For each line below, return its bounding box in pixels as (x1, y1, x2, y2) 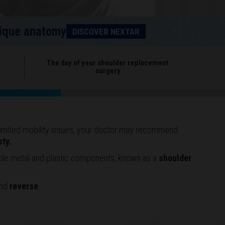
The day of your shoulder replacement (47, 58, 169, 68)
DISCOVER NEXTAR (72, 27, 140, 37)
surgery (95, 66, 121, 76)
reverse (9, 181, 38, 192)
